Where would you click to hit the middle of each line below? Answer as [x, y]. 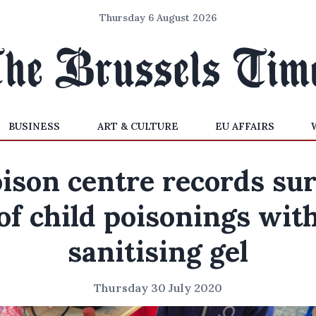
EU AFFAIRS [244, 126]
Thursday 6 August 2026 [158, 18]
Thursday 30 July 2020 [158, 288]
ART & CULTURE [138, 126]
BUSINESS [35, 126]
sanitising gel [158, 251]
